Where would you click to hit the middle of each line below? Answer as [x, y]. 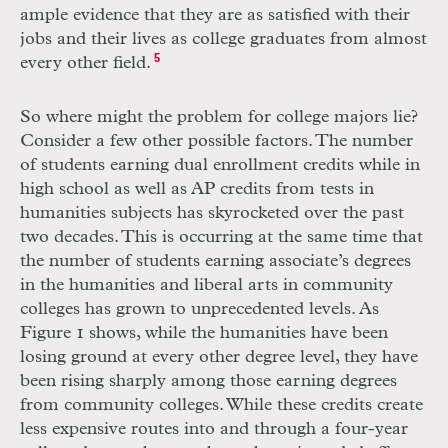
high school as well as [105, 189]
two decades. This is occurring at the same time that [221, 237]
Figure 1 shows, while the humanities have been [204, 333]
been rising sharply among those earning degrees [208, 381]
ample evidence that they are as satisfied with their [215, 15]
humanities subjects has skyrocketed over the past [212, 213]
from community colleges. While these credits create [221, 405]
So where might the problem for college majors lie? [219, 117]
